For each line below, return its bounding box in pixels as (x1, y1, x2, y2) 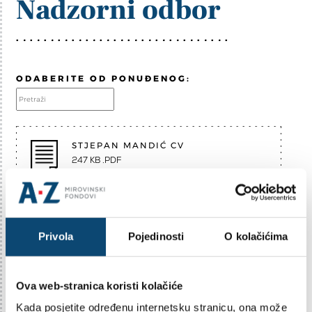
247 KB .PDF (72, 155, 122, 166)
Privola (38, 230, 73, 242)
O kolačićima (224, 230, 288, 242)
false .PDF (72, 220, 113, 231)
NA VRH (148, 294, 190, 304)
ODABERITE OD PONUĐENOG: (16, 73, 191, 84)
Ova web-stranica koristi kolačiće (16, 279, 183, 292)
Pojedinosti (127, 230, 185, 242)
